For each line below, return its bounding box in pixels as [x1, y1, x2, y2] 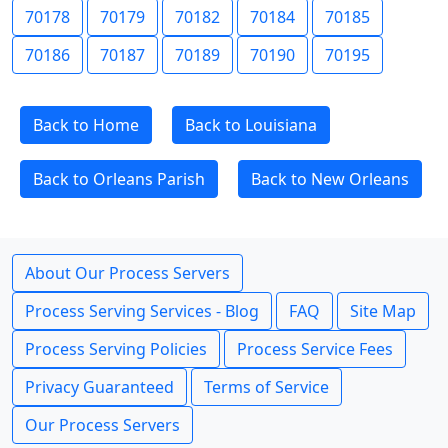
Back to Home [33, 114, 139, 136]
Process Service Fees [237, 338, 393, 360]
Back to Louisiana [185, 114, 317, 136]
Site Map [350, 300, 416, 322]
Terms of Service [204, 376, 329, 398]
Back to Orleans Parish [33, 168, 205, 190]
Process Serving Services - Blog [25, 300, 259, 322]
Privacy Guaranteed [25, 376, 174, 398]
